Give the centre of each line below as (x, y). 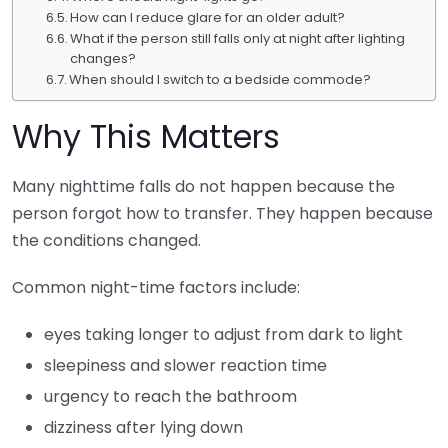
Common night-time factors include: (156, 287)
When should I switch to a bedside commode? (220, 79)
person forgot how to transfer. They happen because (222, 213)
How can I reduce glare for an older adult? (208, 17)
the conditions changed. (106, 240)
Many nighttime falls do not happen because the (203, 186)
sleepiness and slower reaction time (185, 365)
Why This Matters (146, 136)
